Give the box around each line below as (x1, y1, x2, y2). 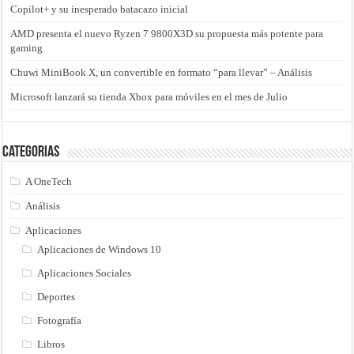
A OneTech (25, 175, 73, 187)
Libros (37, 337, 66, 350)
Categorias (2, 144, 60, 160)
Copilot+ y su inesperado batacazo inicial (10, 2, 189, 15)
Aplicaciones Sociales (37, 266, 132, 279)
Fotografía (37, 314, 82, 326)
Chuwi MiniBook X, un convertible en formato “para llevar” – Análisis (10, 66, 313, 78)
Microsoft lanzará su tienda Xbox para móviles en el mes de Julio (10, 90, 288, 103)
